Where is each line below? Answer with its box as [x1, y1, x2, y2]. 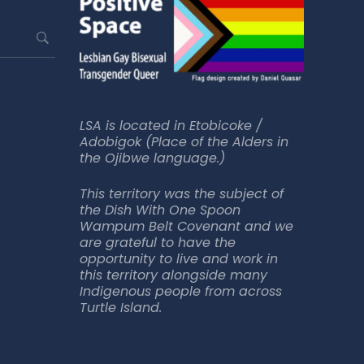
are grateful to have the [79, 233, 236, 253]
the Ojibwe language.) [79, 149, 225, 168]
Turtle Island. [79, 298, 162, 318]
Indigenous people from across [79, 282, 282, 301]
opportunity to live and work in [79, 249, 278, 269]
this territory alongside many [79, 266, 267, 285]
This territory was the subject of [79, 184, 284, 204]
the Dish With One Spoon [79, 201, 240, 220]
